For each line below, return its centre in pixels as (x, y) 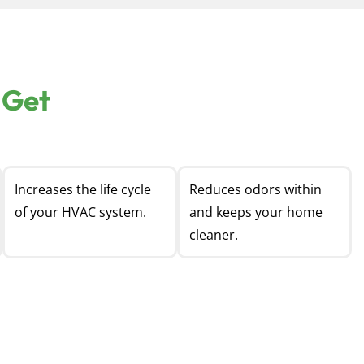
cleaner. (213, 235)
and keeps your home (256, 212)
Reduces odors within (255, 190)
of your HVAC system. (80, 212)
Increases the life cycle (82, 190)
